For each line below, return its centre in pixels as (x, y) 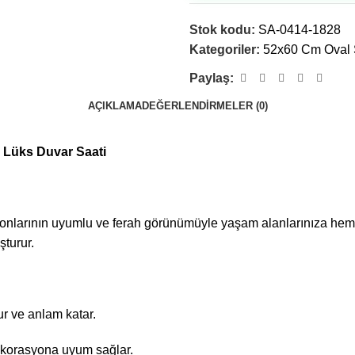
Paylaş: (212, 78)
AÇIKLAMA (115, 105)
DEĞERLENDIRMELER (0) (204, 105)
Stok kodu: (224, 30)
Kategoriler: (225, 50)
